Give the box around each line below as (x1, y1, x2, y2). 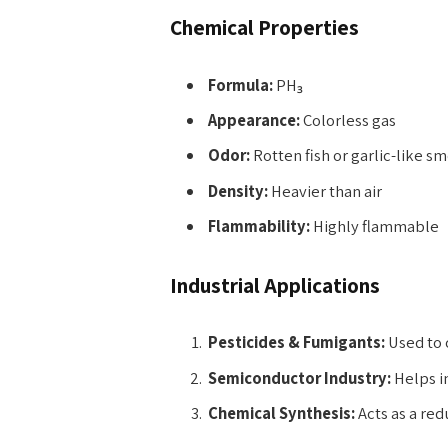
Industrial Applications (169, 270, 380, 299)
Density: (207, 179, 268, 202)
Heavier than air (267, 179, 382, 202)
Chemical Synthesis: (207, 401, 355, 424)
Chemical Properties (169, 13, 359, 42)
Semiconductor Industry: (207, 366, 391, 389)
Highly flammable (309, 215, 439, 238)
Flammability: (207, 215, 310, 238)
